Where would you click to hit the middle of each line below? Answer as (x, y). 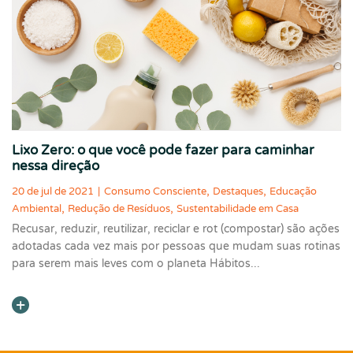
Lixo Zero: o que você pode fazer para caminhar (163, 150)
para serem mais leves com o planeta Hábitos (131, 264)
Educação (293, 192)
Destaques (238, 192)
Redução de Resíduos (119, 209)
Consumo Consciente (155, 192)
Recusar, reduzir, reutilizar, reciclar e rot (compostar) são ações (176, 229)
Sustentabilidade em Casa (238, 209)
